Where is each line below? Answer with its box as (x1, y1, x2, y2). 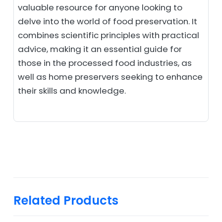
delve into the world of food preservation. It (18, 15, 197, 27)
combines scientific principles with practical (18, 29, 199, 41)
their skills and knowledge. (18, 84, 126, 97)
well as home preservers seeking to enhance (18, 70, 203, 83)
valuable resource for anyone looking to (18, 1, 182, 13)
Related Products (13, 192, 118, 209)
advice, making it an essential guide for (18, 43, 182, 55)
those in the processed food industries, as (18, 56, 192, 69)
